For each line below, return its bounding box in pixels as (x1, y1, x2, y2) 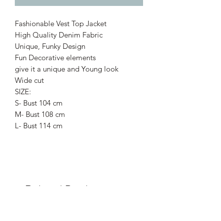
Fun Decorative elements (15, 52, 96, 62)
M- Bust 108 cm (15, 109, 65, 119)
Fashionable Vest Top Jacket (15, 18, 107, 28)
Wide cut (15, 75, 44, 85)
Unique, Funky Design (15, 41, 85, 51)
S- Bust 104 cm (15, 98, 63, 108)
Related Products (25, 181, 108, 199)
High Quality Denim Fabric (15, 30, 103, 39)
